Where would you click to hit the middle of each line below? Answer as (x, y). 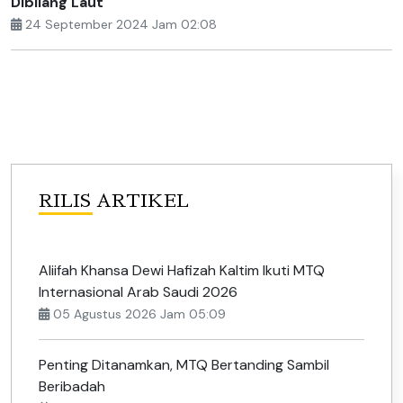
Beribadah (72, 386)
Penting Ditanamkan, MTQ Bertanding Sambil (184, 364)
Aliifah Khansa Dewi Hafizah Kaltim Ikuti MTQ (182, 270)
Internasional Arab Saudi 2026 (138, 291)
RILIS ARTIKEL (114, 200)
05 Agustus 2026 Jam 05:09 (138, 313)
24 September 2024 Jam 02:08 (119, 24)
